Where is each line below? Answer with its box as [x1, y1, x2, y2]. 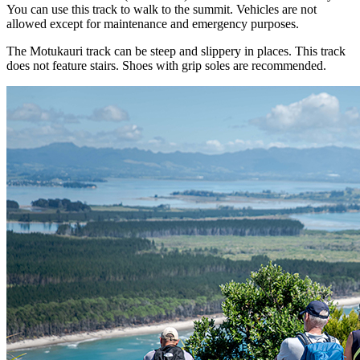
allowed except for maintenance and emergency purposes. [6, 16, 299, 31]
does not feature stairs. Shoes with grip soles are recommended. [6, 58, 326, 72]
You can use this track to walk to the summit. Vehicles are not [6, 2, 317, 16]
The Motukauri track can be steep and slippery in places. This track [6, 43, 346, 58]
